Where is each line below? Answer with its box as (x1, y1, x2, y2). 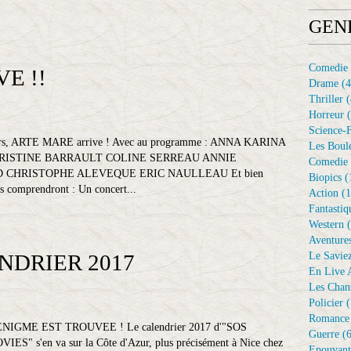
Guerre (309, 328, 339, 340)
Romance (309, 313, 349, 324)
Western (309, 219, 344, 230)
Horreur (309, 109, 344, 121)
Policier (309, 297, 343, 309)
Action (309, 187, 338, 199)
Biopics (309, 172, 342, 183)
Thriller (309, 93, 343, 105)
